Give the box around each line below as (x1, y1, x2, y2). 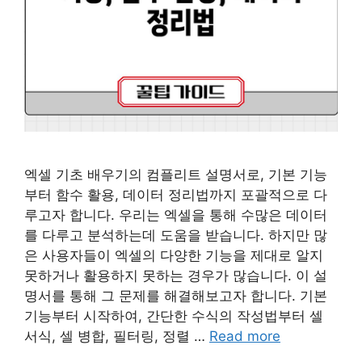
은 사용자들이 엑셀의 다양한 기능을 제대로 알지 (24, 246, 323, 263)
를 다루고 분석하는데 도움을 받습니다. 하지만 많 (24, 226, 327, 243)
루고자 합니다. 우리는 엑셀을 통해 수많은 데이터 (24, 206, 327, 223)
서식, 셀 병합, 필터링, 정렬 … (24, 327, 209, 344)
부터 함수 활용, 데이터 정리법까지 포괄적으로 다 (24, 186, 327, 203)
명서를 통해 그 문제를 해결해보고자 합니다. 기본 (24, 287, 327, 304)
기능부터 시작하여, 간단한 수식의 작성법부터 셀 (24, 307, 323, 324)
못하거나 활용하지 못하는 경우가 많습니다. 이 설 (24, 267, 327, 284)
